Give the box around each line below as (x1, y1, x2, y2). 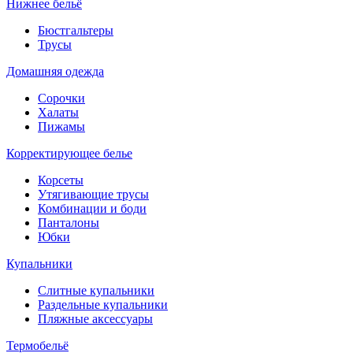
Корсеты (38, 173, 84, 187)
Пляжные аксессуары (38, 311, 153, 325)
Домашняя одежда (6, 64, 104, 78)
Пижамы (38, 119, 85, 133)
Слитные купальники (38, 283, 154, 297)
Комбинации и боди (38, 201, 147, 215)
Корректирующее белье (6, 146, 132, 160)
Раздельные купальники (38, 297, 168, 311)
